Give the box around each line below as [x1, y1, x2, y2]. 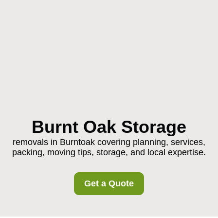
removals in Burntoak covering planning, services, [13, 137, 205, 147]
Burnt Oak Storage [32, 117, 186, 137]
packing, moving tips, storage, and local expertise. [12, 147, 206, 157]
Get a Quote [84, 179, 134, 188]
